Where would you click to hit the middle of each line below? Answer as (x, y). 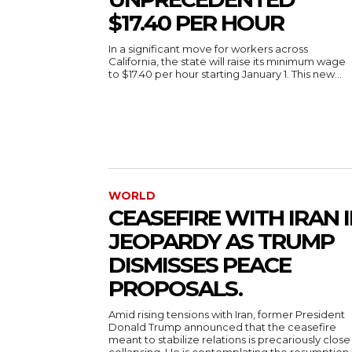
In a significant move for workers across (208, 48)
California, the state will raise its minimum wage (227, 61)
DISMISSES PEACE (200, 265)
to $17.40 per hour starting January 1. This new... (225, 73)
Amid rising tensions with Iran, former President (227, 315)
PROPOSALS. (175, 289)
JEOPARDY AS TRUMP (221, 242)
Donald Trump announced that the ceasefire (222, 327)
